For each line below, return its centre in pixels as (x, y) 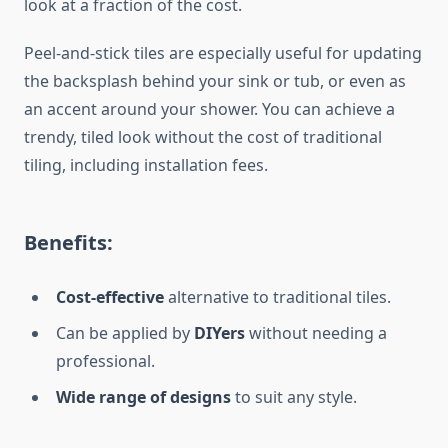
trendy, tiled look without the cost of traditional (203, 137)
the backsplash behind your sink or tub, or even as (215, 81)
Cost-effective (110, 297)
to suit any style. (294, 397)
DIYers (219, 333)
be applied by (139, 333)
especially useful (260, 53)
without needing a (316, 333)
